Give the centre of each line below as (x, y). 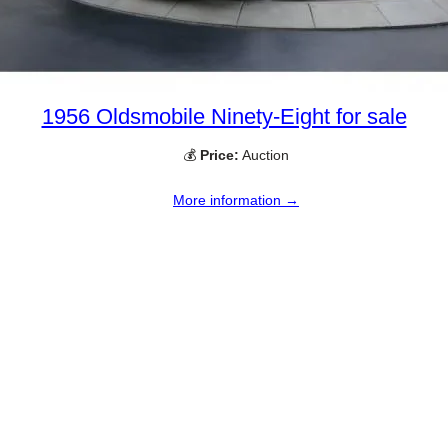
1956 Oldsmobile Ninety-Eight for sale (224, 117)
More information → (236, 199)
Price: (219, 155)
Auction (264, 155)
